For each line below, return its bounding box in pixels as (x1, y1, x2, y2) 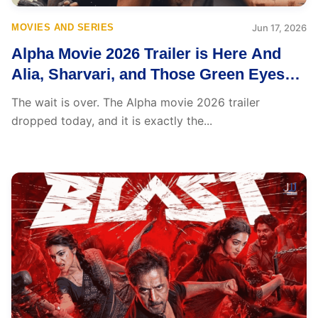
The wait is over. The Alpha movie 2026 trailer (11, 95, 260, 109)
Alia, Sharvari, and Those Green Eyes (11, 65, 285, 83)
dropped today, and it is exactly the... (11, 114, 212, 128)
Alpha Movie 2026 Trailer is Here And (11, 45, 281, 62)
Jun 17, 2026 (252, 22, 307, 33)
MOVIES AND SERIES (11, 22, 114, 33)
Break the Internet (11, 86, 142, 104)
